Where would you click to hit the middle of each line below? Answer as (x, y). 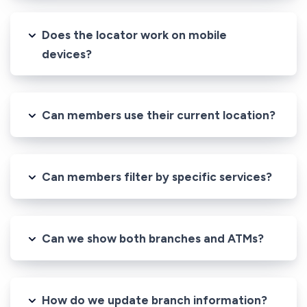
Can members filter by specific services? (157, 176)
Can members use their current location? (159, 115)
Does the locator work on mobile (134, 35)
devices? (67, 54)
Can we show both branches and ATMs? (153, 238)
